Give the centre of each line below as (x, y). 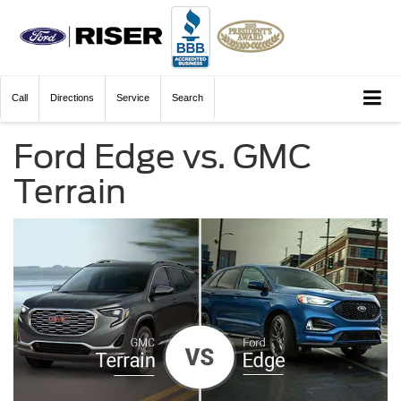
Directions (72, 98)
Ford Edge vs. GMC (162, 156)
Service (133, 98)
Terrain (70, 191)
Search (188, 98)
